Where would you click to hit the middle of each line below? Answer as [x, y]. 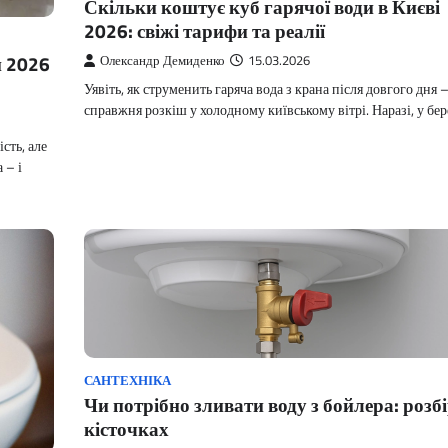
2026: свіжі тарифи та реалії [204, 30]
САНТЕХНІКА [127, 380]
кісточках [126, 428]
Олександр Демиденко [162, 60]
